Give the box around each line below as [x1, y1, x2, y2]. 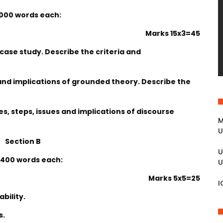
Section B [4, 136, 41, 146]
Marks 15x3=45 [145, 28, 201, 38]
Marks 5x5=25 [148, 173, 201, 183]
